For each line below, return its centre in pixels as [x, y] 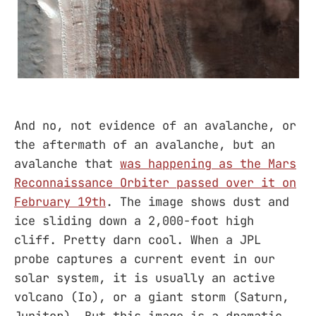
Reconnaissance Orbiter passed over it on [155, 183]
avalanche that [67, 164]
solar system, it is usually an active [145, 278]
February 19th [60, 202]
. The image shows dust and [197, 202]
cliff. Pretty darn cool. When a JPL [138, 240]
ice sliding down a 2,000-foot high [134, 221]
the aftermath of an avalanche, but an [145, 145]
